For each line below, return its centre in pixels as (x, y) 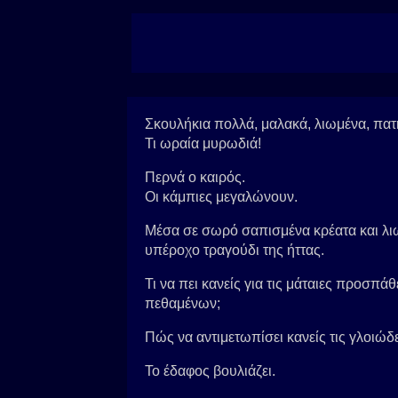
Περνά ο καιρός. (195, 177)
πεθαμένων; (183, 303)
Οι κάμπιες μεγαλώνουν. (221, 197)
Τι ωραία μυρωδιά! (203, 143)
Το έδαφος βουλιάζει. (210, 371)
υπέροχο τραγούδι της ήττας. (235, 250)
